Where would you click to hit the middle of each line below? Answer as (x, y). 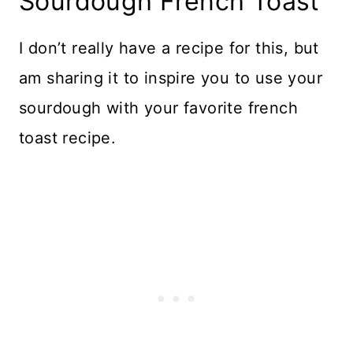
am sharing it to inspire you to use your (171, 78)
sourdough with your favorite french (158, 108)
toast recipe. (68, 137)
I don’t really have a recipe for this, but (169, 48)
